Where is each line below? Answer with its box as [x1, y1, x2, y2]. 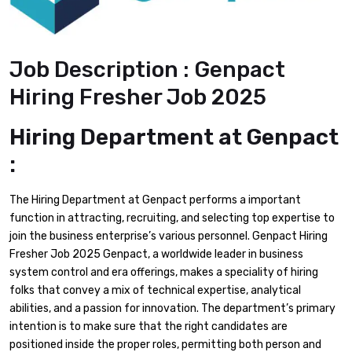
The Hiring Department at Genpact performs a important [9, 192, 301, 207]
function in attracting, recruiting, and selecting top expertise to [9, 211, 335, 225]
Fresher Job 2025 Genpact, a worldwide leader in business [9, 247, 303, 261]
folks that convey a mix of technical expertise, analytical [9, 283, 301, 297]
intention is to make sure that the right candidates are [9, 319, 288, 333]
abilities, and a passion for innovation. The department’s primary [9, 301, 335, 315]
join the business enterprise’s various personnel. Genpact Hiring [9, 229, 328, 243]
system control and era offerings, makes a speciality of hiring [9, 265, 318, 279]
